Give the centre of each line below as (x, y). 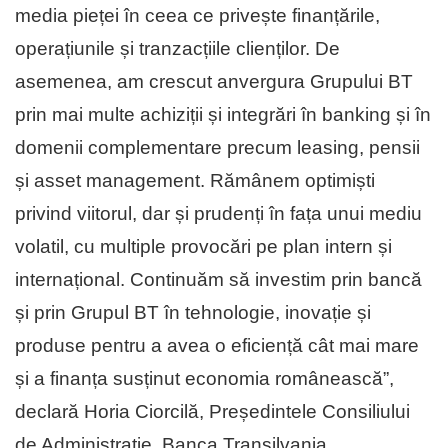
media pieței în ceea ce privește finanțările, (197, 16)
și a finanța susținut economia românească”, (204, 379)
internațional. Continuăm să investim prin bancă (218, 280)
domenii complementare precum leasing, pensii (217, 148)
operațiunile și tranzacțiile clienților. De (177, 49)
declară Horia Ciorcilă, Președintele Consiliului (212, 412)
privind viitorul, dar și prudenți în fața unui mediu (218, 214)
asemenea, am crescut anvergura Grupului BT (214, 82)
